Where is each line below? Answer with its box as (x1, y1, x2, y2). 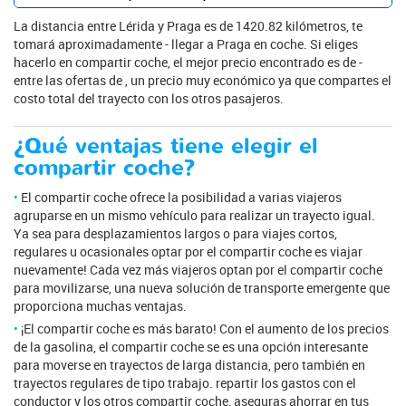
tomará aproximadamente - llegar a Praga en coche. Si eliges (14, 35, 358, 53)
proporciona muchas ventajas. (14, 297, 187, 314)
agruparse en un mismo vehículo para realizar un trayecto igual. (14, 207, 375, 224)
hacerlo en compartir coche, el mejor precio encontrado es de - (14, 53, 362, 71)
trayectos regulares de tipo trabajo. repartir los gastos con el (14, 374, 356, 391)
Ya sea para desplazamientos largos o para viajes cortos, (14, 225, 337, 242)
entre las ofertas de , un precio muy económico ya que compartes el (14, 72, 391, 89)
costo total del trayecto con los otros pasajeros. (14, 90, 284, 107)
